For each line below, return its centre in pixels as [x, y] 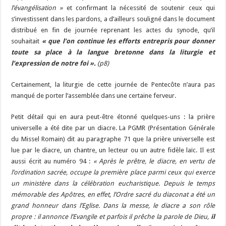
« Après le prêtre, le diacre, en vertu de [154, 161]
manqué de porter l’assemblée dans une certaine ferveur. [94, 95]
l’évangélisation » [39, 8]
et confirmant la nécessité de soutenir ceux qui [140, 8]
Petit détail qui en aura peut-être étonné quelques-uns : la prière [113, 117]
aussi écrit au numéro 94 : [52, 161]
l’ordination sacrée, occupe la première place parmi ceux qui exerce [113, 172]
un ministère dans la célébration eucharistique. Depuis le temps [113, 183]
